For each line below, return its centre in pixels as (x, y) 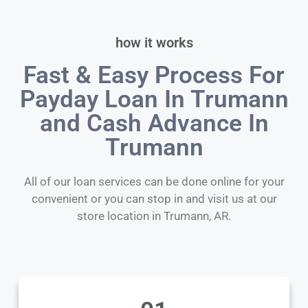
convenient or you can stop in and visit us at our (154, 199)
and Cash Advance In (154, 124)
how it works (154, 43)
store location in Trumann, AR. (154, 216)
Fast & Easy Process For (154, 76)
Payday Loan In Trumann (154, 100)
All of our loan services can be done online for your (154, 182)
